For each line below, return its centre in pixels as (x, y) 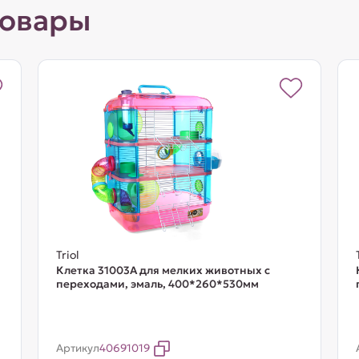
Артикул (77, 348)
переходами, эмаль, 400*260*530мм (157, 284)
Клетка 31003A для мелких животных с (163, 270)
